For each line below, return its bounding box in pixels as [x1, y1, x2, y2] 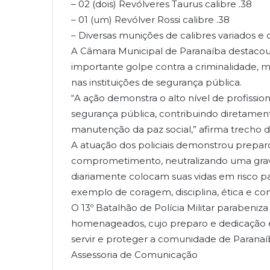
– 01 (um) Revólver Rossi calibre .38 [71, 13, 230, 25]
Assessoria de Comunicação [71, 248, 198, 260]
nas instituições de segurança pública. [71, 76, 242, 88]
